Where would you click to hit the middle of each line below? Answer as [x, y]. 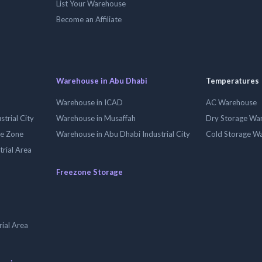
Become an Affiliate [89, 19]
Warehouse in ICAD [89, 102]
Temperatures [232, 81]
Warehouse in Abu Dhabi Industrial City [123, 134]
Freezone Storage [89, 172]
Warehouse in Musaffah [96, 118]
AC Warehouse [231, 102]
